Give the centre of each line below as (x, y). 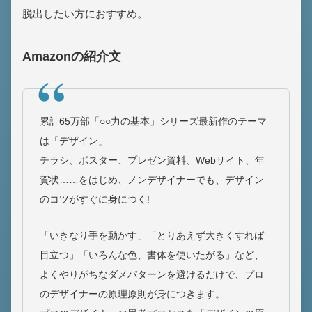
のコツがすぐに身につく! (95, 199)
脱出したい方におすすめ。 (85, 13)
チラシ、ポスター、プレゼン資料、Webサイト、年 (152, 160)
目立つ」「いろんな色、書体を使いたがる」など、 (152, 255)
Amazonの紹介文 (72, 56)
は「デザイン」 (74, 140)
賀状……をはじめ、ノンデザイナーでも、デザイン (152, 179)
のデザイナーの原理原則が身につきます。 (132, 294)
